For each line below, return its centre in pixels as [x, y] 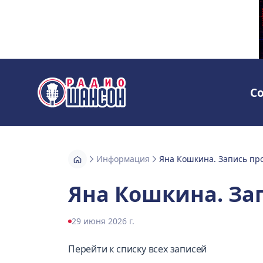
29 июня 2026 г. [103, 221]
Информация [123, 159]
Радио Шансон [71, 99]
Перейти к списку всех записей [138, 249]
